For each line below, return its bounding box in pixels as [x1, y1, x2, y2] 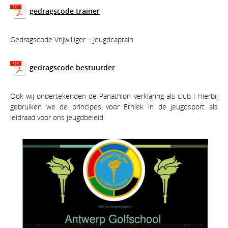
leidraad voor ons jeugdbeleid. [10, 112, 105, 123]
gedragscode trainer [30, 6, 100, 16]
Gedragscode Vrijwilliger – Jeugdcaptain [10, 35, 133, 45]
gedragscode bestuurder [30, 63, 115, 73]
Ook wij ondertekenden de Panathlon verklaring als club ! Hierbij [10, 91, 218, 101]
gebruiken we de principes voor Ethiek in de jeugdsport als [10, 102, 218, 112]
